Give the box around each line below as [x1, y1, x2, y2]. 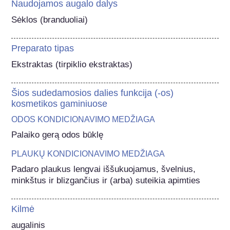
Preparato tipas [11, 43, 74, 53]
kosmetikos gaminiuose [11, 98, 108, 109]
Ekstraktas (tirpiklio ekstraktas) [11, 59, 133, 69]
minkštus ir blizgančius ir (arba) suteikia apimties [11, 175, 201, 185]
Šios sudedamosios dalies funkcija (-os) [11, 87, 174, 98]
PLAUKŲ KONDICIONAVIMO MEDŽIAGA [11, 149, 165, 158]
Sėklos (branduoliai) [11, 14, 88, 25]
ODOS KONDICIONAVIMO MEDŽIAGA [11, 114, 156, 124]
